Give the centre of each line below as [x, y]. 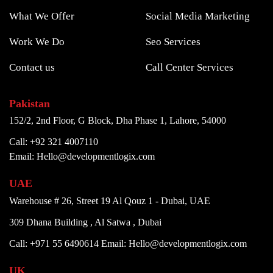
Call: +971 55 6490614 [55, 243]
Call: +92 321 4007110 [54, 142]
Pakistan [30, 103]
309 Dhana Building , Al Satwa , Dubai [85, 222]
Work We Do [37, 41]
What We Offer [42, 16]
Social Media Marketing [198, 16]
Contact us [32, 67]
